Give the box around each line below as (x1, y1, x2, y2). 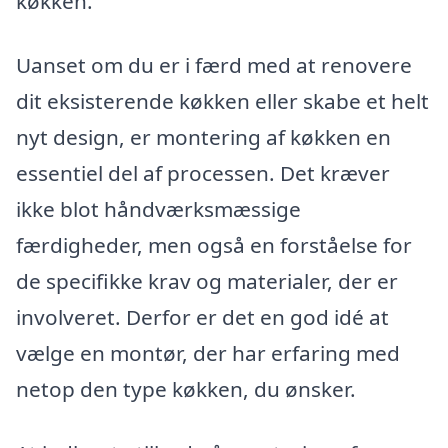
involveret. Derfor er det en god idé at (16, 303, 389, 332)
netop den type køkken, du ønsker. (16, 375, 356, 404)
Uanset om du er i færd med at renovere (16, 51, 412, 80)
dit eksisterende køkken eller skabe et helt (16, 87, 429, 116)
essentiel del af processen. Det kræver (16, 159, 390, 188)
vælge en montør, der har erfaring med (16, 339, 400, 368)
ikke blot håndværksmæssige (16, 195, 301, 224)
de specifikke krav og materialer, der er (16, 267, 398, 296)
